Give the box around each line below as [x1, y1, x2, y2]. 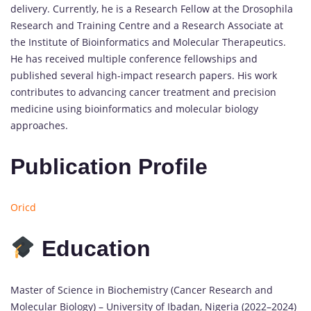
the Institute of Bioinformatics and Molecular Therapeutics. [10, 35, 286, 49]
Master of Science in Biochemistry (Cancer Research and [10, 283, 273, 296]
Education [35, 235, 151, 261]
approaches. [10, 119, 68, 133]
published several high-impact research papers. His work [10, 69, 277, 83]
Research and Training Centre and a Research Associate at [10, 19, 283, 33]
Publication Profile [10, 153, 208, 179]
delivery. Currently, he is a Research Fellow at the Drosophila [10, 2, 293, 16]
